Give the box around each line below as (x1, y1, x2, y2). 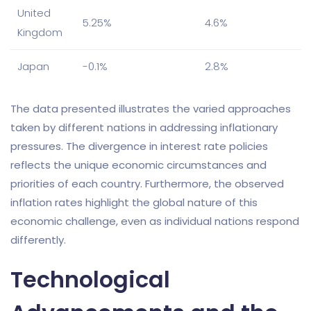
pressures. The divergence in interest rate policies (10, 138, 268, 153)
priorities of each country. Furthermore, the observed (10, 176, 284, 191)
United (17, 6, 51, 21)
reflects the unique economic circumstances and (10, 157, 267, 172)
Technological (10, 263, 170, 295)
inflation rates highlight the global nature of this (10, 194, 258, 210)
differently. (10, 232, 66, 247)
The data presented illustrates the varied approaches (10, 101, 291, 116)
